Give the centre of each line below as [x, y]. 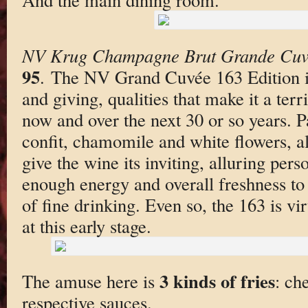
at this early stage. [86, 225]
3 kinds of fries [217, 281]
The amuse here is [90, 281]
